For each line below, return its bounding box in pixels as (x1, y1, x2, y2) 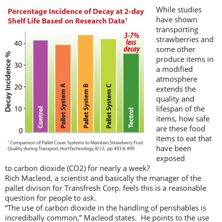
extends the (156, 83, 196, 94)
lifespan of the (156, 103, 205, 113)
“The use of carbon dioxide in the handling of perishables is (5, 202, 206, 213)
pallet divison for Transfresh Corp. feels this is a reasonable (5, 182, 206, 193)
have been (156, 143, 191, 153)
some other (156, 44, 195, 54)
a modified (156, 63, 193, 74)
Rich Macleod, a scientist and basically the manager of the (5, 172, 201, 183)
